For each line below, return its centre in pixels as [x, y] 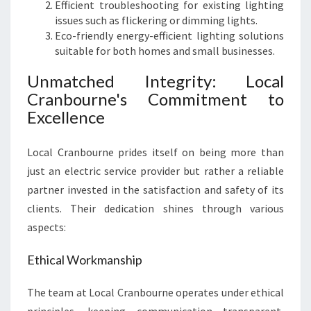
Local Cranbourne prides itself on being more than [155, 152]
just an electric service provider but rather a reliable [155, 171]
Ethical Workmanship [85, 260]
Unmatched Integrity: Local [155, 81]
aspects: [47, 227]
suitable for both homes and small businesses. [165, 51]
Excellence [66, 117]
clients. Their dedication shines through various [155, 208]
